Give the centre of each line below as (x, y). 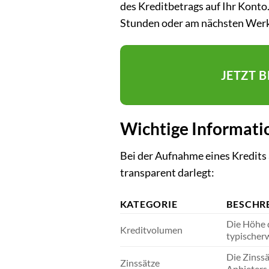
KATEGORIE (149, 204)
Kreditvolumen (151, 229)
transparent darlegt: (167, 172)
